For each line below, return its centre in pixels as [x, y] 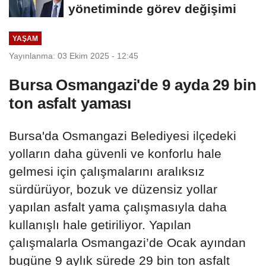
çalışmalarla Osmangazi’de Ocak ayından [127, 243]
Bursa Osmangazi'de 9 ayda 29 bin [133, 85]
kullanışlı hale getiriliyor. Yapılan [100, 225]
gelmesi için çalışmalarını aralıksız [107, 172]
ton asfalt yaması [70, 104]
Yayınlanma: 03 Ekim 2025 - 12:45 [74, 56]
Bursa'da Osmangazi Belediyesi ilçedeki [123, 136]
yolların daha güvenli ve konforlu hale [115, 154]
